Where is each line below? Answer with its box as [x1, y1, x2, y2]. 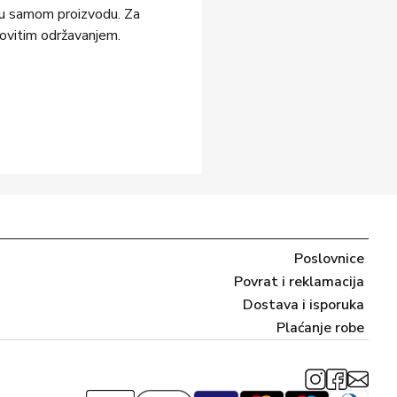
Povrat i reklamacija [234, 272, 364, 292]
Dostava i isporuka [243, 295, 364, 315]
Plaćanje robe [276, 318, 364, 338]
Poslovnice [294, 249, 364, 269]
